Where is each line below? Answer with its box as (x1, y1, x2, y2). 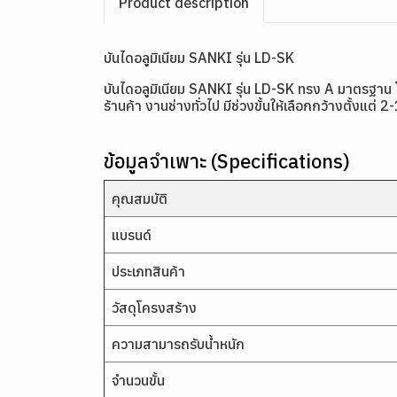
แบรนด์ (112, 226, 152, 244)
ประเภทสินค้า (112, 262, 185, 280)
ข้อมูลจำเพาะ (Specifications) (104, 148, 350, 174)
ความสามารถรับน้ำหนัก (112, 335, 245, 353)
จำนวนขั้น (112, 371, 165, 389)
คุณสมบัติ (112, 190, 167, 207)
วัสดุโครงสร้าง (112, 299, 197, 316)
